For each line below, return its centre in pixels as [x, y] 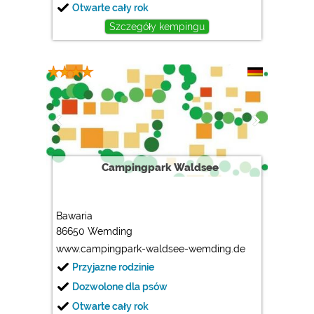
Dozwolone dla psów [120, 286]
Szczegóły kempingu [157, 26]
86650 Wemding [95, 231]
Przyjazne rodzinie [114, 267]
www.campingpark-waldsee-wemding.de [151, 248]
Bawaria [75, 216]
